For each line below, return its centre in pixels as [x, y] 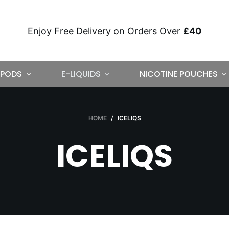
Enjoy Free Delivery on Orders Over [105, 31]
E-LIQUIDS [81, 74]
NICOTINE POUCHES [178, 74]
